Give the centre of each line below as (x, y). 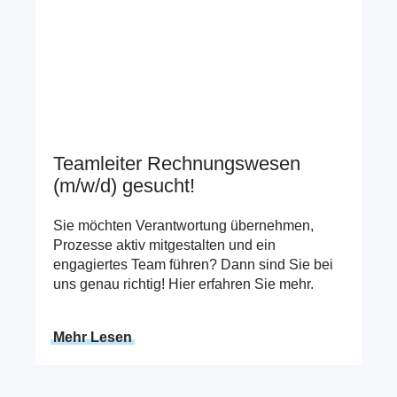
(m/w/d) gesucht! (124, 185)
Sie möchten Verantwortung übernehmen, (183, 226)
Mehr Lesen (93, 338)
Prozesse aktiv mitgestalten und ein (164, 245)
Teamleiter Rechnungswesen (177, 163)
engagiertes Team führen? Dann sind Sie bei (193, 265)
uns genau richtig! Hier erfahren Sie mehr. (183, 284)
